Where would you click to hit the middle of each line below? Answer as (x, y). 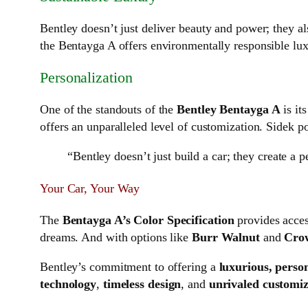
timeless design (142, 284)
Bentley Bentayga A (229, 110)
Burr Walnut (226, 238)
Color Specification (184, 220)
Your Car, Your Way (90, 189)
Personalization (86, 78)
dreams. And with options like (116, 238)
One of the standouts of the (109, 110)
